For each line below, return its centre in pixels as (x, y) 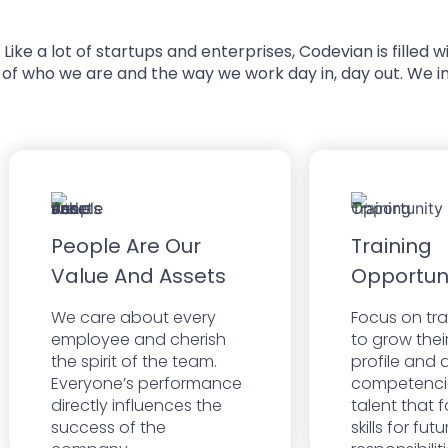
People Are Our (126, 245)
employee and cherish (138, 339)
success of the (108, 427)
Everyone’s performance (146, 383)
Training (391, 245)
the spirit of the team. (134, 361)
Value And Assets (138, 275)
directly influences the (136, 405)
